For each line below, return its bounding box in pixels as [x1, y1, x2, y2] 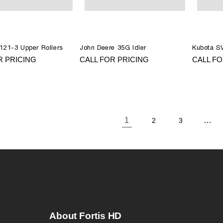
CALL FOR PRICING [80, 55, 149, 64]
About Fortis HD [49, 211, 122, 221]
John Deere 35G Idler [80, 44, 146, 51]
